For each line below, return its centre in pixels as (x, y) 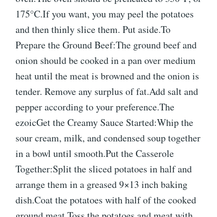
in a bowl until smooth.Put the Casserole (95, 154)
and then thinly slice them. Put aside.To (93, 30)
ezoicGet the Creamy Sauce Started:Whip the (104, 123)
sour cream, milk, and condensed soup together (108, 138)
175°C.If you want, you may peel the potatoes (105, 14)
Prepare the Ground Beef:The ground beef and (106, 45)
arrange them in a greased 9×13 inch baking (101, 185)
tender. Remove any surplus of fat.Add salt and (107, 92)
